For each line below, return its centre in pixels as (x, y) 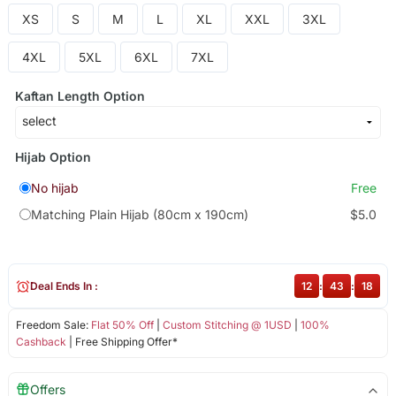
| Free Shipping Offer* (122, 342)
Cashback (41, 342)
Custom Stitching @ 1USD (227, 325)
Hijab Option (53, 156)
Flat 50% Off (122, 325)
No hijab (54, 187)
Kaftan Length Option (80, 95)
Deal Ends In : (64, 286)
